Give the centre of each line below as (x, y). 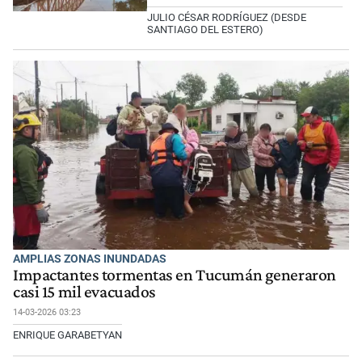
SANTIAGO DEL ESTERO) (206, 29)
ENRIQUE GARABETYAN (67, 335)
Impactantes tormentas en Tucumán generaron (175, 275)
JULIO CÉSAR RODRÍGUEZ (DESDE (227, 17)
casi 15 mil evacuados (84, 292)
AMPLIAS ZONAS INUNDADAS (90, 259)
